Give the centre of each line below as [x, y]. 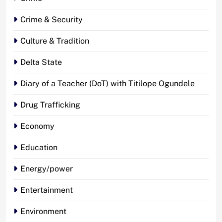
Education [39, 147]
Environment [43, 211]
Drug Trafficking [50, 105]
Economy [37, 126]
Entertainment [47, 190]
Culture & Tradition [55, 41]
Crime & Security [52, 19]
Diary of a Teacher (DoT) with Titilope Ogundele [108, 83]
